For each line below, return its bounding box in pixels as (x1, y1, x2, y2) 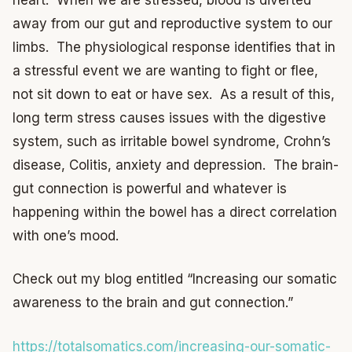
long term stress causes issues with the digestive (13, 109, 326, 126)
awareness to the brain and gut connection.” (13, 295, 293, 311)
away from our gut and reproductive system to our (13, 15, 332, 31)
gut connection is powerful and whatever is (13, 180, 287, 196)
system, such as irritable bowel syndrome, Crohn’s (13, 133, 331, 149)
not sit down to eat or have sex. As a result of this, (13, 86, 335, 102)
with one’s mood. (13, 227, 119, 244)
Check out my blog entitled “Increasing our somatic (13, 271, 337, 288)
